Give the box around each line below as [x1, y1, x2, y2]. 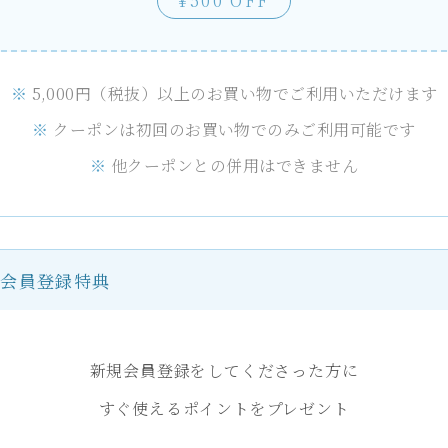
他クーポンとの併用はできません [110, 154, 359, 177]
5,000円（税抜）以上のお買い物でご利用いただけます [31, 82, 438, 105]
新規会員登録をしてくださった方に [89, 359, 359, 382]
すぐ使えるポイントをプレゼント [98, 397, 350, 420]
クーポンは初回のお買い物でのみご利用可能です [53, 118, 416, 141]
